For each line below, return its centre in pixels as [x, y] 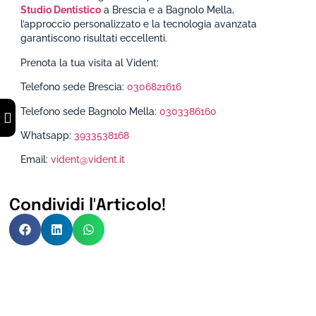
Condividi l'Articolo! [88, 205]
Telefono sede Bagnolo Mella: [90, 111]
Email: [36, 160]
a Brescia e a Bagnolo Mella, [168, 10]
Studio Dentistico [61, 10]
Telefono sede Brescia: [74, 87]
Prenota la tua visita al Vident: [90, 62]
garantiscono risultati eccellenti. [94, 38]
